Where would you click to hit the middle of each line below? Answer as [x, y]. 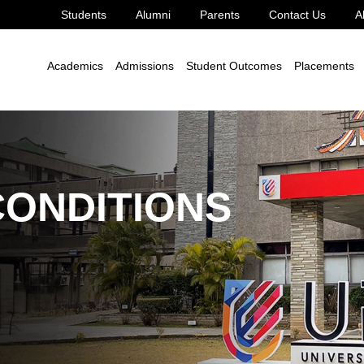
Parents [219, 15]
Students [83, 15]
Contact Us [297, 15]
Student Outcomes [234, 65]
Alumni [153, 15]
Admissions [144, 65]
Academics [75, 65]
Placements [324, 65]
